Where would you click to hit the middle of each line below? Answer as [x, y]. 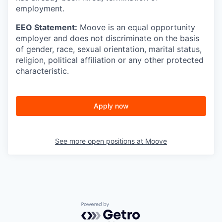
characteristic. [42, 71]
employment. [40, 9]
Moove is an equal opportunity [136, 28]
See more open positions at [100, 141]
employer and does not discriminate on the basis [108, 38]
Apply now [111, 106]
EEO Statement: [47, 28]
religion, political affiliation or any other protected [110, 60]
